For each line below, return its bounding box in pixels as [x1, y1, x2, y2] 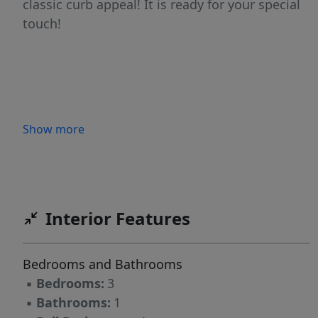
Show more [23, 121, 84, 138]
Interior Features [45, 207, 190, 231]
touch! [23, 15, 61, 33]
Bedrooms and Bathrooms [23, 256, 182, 273]
